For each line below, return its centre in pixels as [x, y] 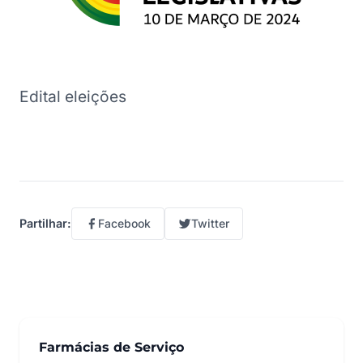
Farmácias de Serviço [111, 347]
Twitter [210, 223]
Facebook [124, 223]
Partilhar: [45, 224]
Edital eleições [73, 96]
